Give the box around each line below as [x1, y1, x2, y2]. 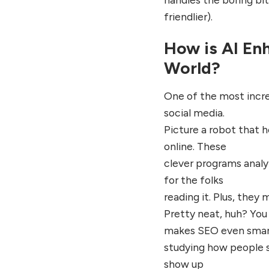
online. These [164, 140, 227, 153]
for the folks [164, 174, 224, 187]
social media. [164, 106, 225, 119]
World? [164, 58, 221, 79]
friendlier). [164, 10, 213, 23]
